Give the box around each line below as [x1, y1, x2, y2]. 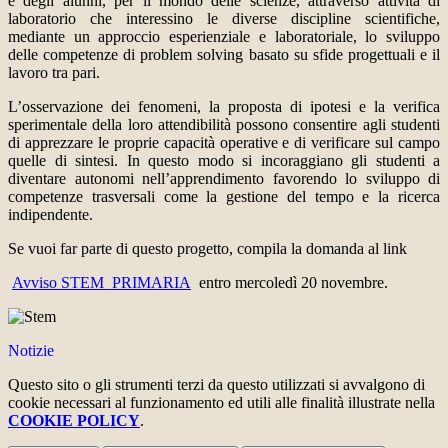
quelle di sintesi [8, 152, 114, 170]
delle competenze [8, 46, 124, 64]
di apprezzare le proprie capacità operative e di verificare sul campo [8, 134, 440, 152]
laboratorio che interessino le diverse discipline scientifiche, [8, 10, 440, 28]
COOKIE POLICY [8, 412, 140, 430]
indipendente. [8, 206, 93, 224]
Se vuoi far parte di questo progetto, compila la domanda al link [8, 240, 407, 258]
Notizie [8, 342, 54, 360]
